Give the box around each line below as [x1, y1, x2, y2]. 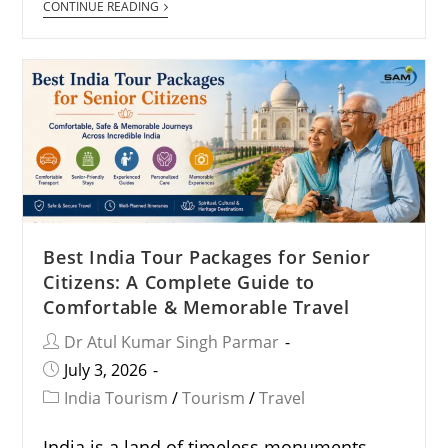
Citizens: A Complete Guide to [43, 269, 315, 294]
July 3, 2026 [64, 358, 148, 381]
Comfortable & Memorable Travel [43, 294, 350, 319]
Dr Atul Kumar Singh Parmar [64, 330, 280, 353]
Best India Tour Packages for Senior [43, 244, 371, 269]
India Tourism [64, 386, 169, 409]
